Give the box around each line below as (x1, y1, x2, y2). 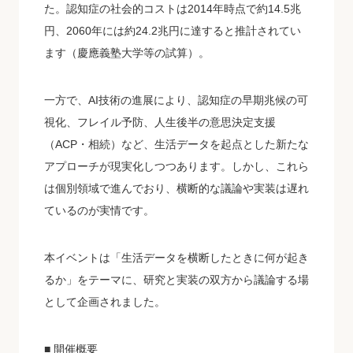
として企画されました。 (44, 295, 165, 308)
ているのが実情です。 (44, 203, 154, 217)
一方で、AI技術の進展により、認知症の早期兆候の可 (44, 93, 308, 106)
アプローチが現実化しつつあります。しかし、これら (44, 159, 309, 173)
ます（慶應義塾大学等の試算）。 (44, 46, 210, 59)
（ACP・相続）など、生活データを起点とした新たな (44, 137, 309, 150)
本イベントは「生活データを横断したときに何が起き (44, 251, 309, 264)
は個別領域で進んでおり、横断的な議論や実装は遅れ (44, 181, 309, 195)
